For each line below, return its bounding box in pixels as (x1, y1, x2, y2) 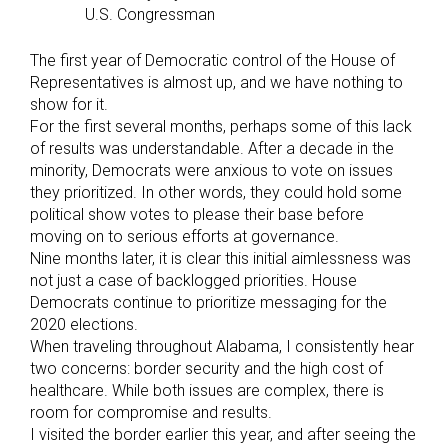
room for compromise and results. (30, 403, 272, 423)
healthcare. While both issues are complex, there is (30, 381, 384, 401)
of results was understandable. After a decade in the (30, 139, 394, 159)
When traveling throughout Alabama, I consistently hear (30, 337, 414, 357)
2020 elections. (30, 315, 138, 335)
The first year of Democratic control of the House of (30, 51, 395, 71)
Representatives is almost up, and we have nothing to (30, 73, 403, 93)
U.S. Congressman (85, 5, 215, 25)
